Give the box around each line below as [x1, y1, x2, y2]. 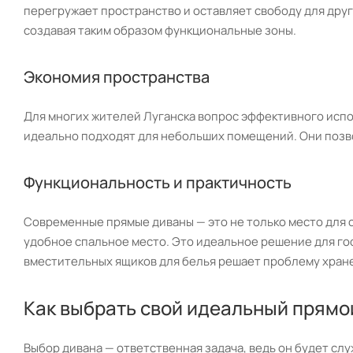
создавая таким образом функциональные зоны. [24, 21, 296, 39]
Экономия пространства [24, 65, 210, 87]
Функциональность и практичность [24, 171, 292, 193]
